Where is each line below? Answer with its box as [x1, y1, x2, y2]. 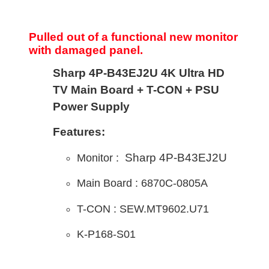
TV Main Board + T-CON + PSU [53, 83, 219, 96]
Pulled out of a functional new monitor [29, 31, 238, 44]
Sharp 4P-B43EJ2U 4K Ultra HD [53, 66, 225, 79]
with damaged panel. [29, 44, 143, 57]
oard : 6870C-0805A [110, 177, 208, 190]
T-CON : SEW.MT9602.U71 [77, 202, 209, 215]
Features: [53, 125, 105, 139]
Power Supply [53, 100, 130, 113]
